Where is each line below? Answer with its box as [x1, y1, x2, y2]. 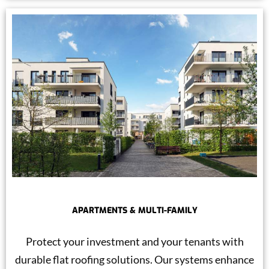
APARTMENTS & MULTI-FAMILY [71, 205, 198, 217]
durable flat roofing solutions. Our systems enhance [15, 253, 254, 267]
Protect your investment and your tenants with [25, 235, 244, 249]
